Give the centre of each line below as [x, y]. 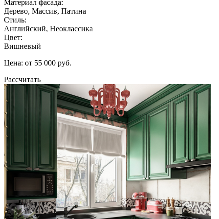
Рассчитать [22, 79]
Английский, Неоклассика [48, 28]
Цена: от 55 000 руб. [38, 63]
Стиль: [15, 20]
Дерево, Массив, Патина [45, 11]
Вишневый [22, 46]
